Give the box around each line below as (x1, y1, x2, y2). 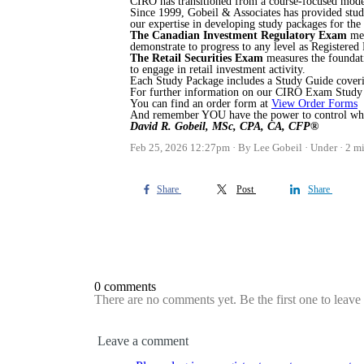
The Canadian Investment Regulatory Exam (130, 29, 350, 41)
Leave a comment (97, 334, 188, 348)
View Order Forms (271, 97, 357, 110)
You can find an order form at (130, 97, 271, 110)
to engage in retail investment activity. (130, 63, 305, 76)
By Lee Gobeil (238, 141, 302, 154)
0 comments (94, 279, 156, 293)
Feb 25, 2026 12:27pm (130, 141, 230, 154)
